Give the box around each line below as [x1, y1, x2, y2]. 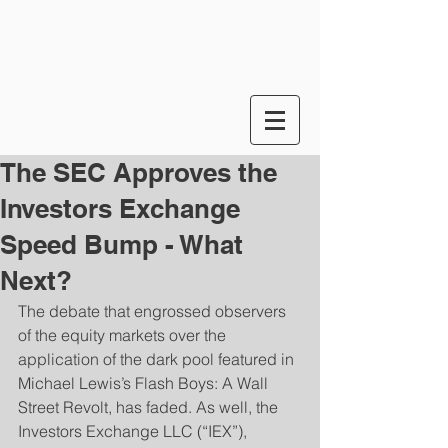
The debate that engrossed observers [18, 301, 290, 321]
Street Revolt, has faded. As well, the [18, 397, 282, 417]
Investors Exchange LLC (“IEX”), [18, 421, 251, 441]
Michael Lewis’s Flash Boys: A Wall [18, 373, 272, 393]
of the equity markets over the [18, 325, 230, 345]
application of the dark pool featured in [18, 349, 298, 369]
